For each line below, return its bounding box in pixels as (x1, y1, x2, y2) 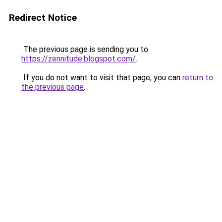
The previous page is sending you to (21, 45, 148, 54)
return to (182, 73, 213, 82)
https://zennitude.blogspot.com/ (21, 54, 136, 63)
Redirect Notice (9, 12, 77, 23)
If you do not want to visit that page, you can (21, 73, 182, 82)
